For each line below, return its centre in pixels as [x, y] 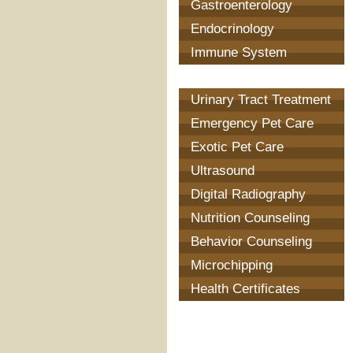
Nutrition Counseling [250, 218]
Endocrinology [232, 29]
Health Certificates [245, 289]
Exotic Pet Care [237, 147]
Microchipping [232, 265]
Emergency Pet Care [252, 123]
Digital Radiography [248, 194]
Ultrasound [223, 171]
